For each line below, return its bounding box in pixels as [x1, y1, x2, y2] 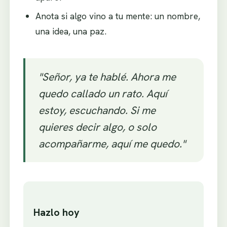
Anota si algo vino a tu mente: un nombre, [35, 10, 201, 22]
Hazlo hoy [33, 205, 80, 219]
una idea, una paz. [35, 25, 107, 37]
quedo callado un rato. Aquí [38, 86, 167, 100]
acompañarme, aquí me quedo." [38, 136, 185, 150]
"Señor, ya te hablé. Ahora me [38, 69, 176, 84]
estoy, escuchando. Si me [38, 103, 156, 117]
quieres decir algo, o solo [38, 120, 157, 134]
